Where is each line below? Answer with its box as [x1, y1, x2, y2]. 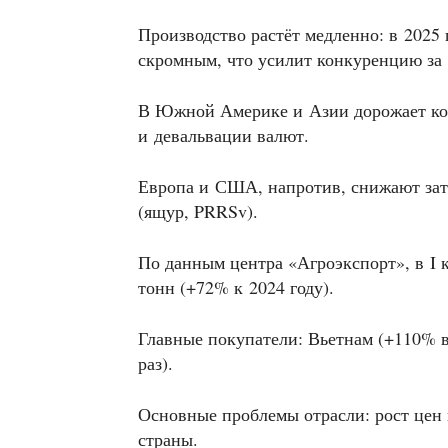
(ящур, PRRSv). [138, 199, 258, 223]
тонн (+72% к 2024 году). [138, 275, 334, 299]
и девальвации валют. [138, 123, 309, 147]
